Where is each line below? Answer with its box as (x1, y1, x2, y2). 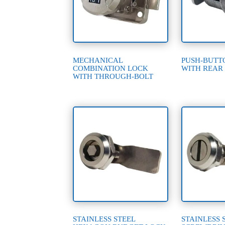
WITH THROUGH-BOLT (73, 72, 154, 80)
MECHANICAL (73, 56, 123, 64)
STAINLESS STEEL (73, 215, 136, 223)
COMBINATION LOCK (73, 64, 149, 72)
